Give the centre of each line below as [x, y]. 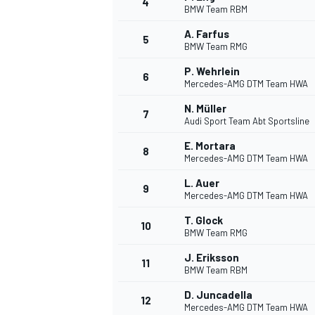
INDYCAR [130, 295]
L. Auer [202, 183]
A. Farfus [207, 34]
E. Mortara [210, 146]
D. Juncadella [218, 295]
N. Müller [205, 109]
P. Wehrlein [212, 71]
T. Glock [204, 220]
